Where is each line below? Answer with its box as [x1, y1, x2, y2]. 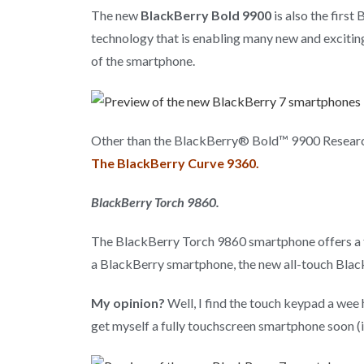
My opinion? [91, 294, 165, 310]
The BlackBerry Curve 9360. [91, 154, 259, 171]
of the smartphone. [91, 52, 195, 68]
